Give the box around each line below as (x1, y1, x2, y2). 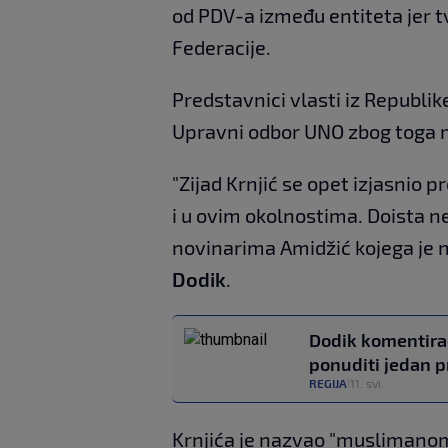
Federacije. (172, 35, 271, 59)
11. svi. (350, 376, 384, 390)
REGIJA (309, 376, 347, 390)
